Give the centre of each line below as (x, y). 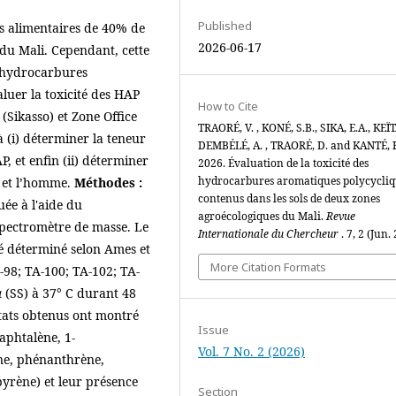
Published (225, 25)
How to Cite (228, 106)
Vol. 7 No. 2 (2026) (251, 351)
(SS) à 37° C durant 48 (69, 293)
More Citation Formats (268, 267)
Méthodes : (108, 183)
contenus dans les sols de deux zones (289, 198)
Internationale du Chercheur (270, 233)
